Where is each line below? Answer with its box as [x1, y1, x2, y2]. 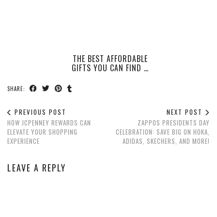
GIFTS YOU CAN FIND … [72, 62, 149, 74]
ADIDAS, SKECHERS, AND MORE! [123, 136, 210, 146]
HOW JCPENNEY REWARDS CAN [7, 117, 91, 127]
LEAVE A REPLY [7, 161, 66, 174]
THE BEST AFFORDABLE [73, 52, 148, 64]
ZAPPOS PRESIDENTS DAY [138, 117, 210, 127]
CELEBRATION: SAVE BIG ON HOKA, [116, 126, 210, 137]
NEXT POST [167, 107, 205, 117]
